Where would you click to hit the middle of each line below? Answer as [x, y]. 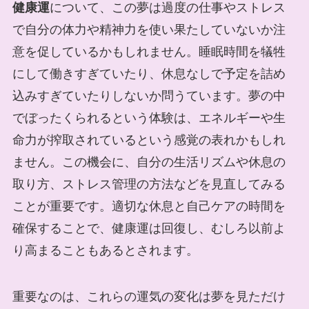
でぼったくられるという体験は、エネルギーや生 [149, 118]
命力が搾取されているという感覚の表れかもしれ [149, 140]
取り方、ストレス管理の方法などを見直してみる [149, 184]
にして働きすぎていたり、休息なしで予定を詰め [149, 73]
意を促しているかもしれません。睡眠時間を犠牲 [149, 51]
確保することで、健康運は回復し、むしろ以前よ [149, 228]
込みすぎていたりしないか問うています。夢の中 [149, 96]
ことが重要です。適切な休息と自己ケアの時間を [149, 206]
